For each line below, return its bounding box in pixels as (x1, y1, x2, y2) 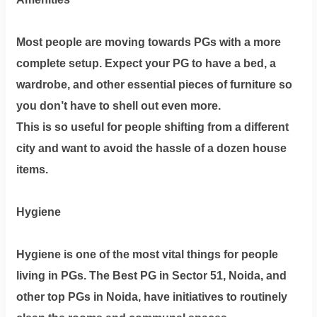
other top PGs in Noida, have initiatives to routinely (16, 290, 287, 303)
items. (16, 163, 48, 175)
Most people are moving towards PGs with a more (16, 35, 281, 48)
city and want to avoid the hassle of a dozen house (16, 142, 287, 154)
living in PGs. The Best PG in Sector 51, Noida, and (16, 269, 287, 282)
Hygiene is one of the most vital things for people (16, 248, 278, 260)
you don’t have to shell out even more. (16, 99, 221, 112)
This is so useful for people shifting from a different (16, 120, 289, 133)
